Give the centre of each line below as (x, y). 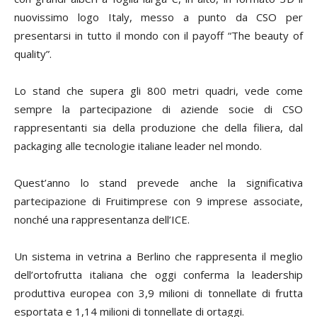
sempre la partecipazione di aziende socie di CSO (158, 109)
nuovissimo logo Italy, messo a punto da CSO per (158, 17)
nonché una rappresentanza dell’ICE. (102, 219)
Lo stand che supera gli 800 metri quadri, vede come (158, 91)
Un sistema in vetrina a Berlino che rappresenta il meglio (158, 256)
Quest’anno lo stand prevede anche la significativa (158, 183)
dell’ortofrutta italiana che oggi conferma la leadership (158, 275)
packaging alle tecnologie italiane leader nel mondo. (138, 146)
